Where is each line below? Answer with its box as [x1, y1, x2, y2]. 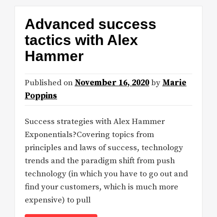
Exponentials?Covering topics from [25, 129, 154, 140]
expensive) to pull [25, 195, 91, 206]
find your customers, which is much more [25, 182, 178, 193]
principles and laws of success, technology [25, 142, 183, 154]
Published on [25, 77, 75, 89]
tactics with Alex [25, 32, 138, 48]
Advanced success [25, 16, 156, 32]
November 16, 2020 [75, 77, 149, 89]
